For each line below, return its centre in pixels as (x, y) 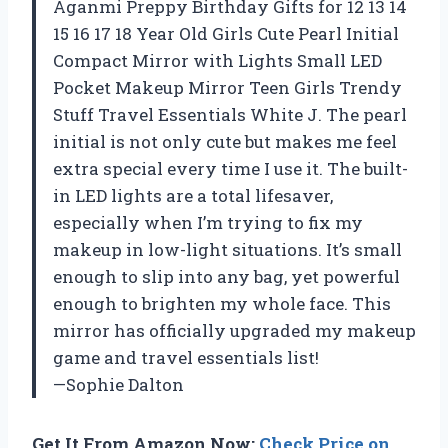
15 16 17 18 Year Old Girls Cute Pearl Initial (226, 33)
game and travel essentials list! (186, 357)
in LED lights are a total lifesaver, (193, 195)
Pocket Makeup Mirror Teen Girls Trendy (227, 87)
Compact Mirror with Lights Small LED (217, 60)
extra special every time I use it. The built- (230, 168)
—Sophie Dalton (118, 384)
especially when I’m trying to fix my (208, 222)
